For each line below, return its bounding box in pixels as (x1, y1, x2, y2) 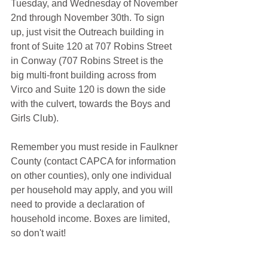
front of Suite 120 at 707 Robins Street (11, 41, 174, 51)
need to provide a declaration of (11, 199, 147, 209)
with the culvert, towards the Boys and (11, 99, 173, 109)
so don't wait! (11, 228, 66, 238)
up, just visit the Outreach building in (11, 27, 166, 37)
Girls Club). (11, 113, 61, 123)
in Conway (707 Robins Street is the (11, 56, 166, 66)
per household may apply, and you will (11, 185, 175, 195)
